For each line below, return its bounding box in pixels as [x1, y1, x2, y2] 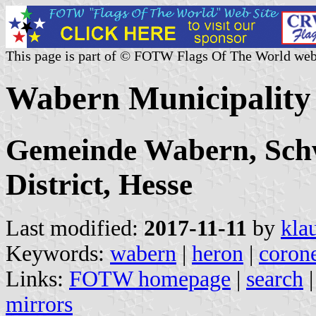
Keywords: [6, 241, 110, 266]
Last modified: [6, 215, 144, 241]
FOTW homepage [69, 266, 231, 291]
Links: [6, 266, 69, 291]
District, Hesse [6, 167, 193, 201]
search [246, 266, 303, 291]
